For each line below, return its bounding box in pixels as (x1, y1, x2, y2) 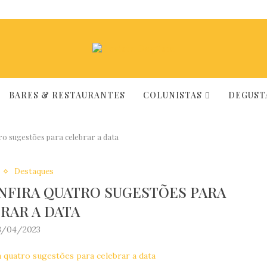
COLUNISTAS (142, 89, 202, 101)
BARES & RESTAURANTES (8, 89, 125, 101)
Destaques (14, 166, 54, 176)
